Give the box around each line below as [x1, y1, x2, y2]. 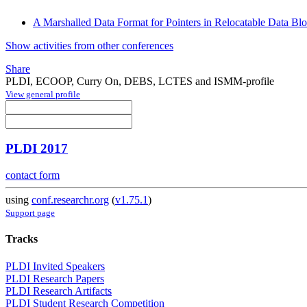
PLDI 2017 [5, 141, 68, 156]
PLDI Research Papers [5, 272, 104, 284]
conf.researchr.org [32, 194, 109, 206]
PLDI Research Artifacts [5, 284, 112, 297]
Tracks [5, 233, 38, 245]
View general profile [5, 88, 80, 99]
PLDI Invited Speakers [5, 260, 105, 272]
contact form [5, 169, 60, 182]
